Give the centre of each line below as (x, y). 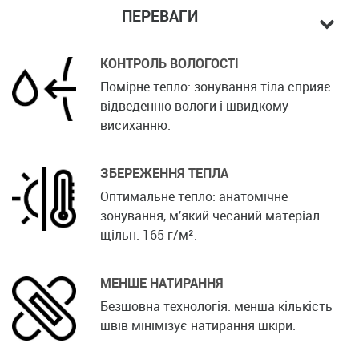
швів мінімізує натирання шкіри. (198, 325)
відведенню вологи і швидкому (194, 105)
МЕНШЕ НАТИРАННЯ (162, 282)
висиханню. (135, 125)
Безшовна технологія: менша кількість (216, 306)
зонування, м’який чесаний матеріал (210, 215)
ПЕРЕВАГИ (159, 16)
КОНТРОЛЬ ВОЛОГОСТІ (169, 63)
